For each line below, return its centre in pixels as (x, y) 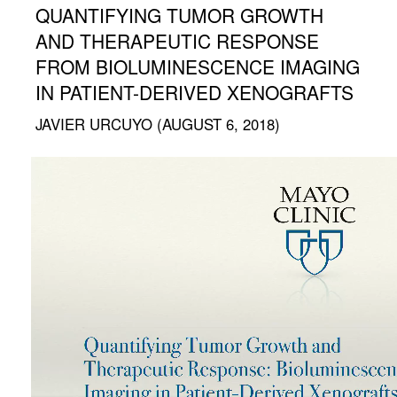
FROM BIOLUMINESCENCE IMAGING (198, 66)
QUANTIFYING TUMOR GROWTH (179, 15)
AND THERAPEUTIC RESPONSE (177, 41)
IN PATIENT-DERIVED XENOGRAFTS (195, 92)
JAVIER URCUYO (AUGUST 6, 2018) (158, 124)
